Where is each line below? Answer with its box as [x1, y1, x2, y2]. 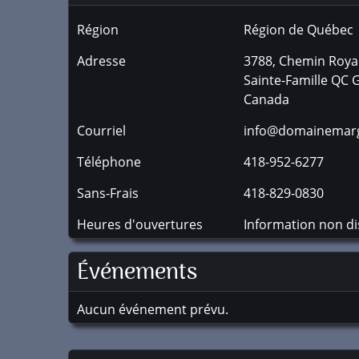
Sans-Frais [77, 184, 139, 202]
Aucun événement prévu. [77, 301, 228, 318]
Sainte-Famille [244, 71, 329, 89]
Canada [244, 91, 290, 108]
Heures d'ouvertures [77, 216, 203, 233]
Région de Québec [244, 21, 354, 38]
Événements [77, 255, 197, 292]
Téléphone [77, 153, 141, 171]
